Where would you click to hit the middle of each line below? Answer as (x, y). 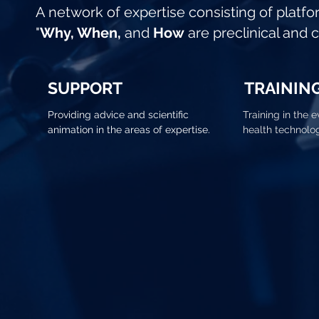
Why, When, (82, 33)
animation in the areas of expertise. (129, 130)
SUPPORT (85, 88)
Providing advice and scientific (118, 115)
